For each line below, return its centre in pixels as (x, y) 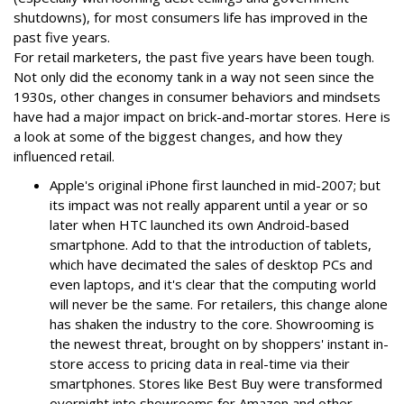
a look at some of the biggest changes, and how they (178, 136)
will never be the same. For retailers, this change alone (219, 304)
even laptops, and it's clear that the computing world (213, 284)
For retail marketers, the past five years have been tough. (194, 57)
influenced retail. (64, 156)
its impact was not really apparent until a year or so (209, 205)
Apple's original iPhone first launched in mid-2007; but (215, 185)
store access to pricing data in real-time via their (200, 363)
